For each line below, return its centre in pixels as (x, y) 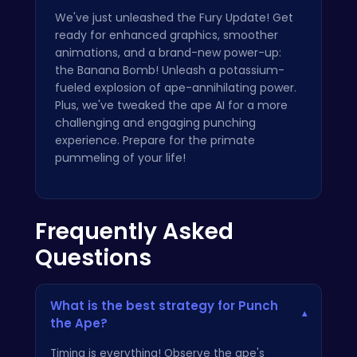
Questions (93, 258)
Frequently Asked (134, 232)
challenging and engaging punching (155, 123)
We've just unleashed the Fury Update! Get (174, 18)
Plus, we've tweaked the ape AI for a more (171, 106)
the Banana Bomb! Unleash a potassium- (170, 71)
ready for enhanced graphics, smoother (167, 35)
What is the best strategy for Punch (164, 306)
